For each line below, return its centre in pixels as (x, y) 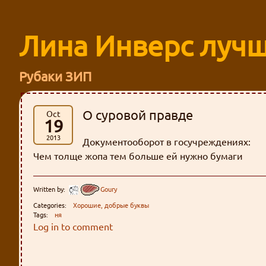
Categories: (50, 205)
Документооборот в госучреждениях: (167, 141)
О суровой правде (138, 115)
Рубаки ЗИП (55, 76)
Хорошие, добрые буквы (111, 205)
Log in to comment (73, 226)
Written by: (49, 189)
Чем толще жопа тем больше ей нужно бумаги (138, 156)
